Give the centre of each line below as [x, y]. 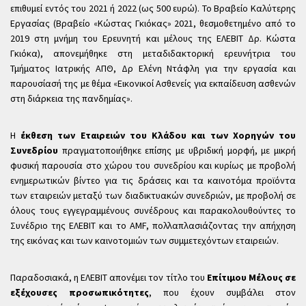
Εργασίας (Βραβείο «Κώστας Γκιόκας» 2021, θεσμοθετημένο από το [153, 23]
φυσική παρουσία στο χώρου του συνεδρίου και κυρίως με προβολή [153, 165]
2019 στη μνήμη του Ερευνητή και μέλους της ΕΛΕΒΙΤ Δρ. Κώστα [153, 38]
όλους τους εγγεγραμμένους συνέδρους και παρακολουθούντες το [153, 210]
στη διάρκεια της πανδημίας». [71, 98]
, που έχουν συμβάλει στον [222, 292]
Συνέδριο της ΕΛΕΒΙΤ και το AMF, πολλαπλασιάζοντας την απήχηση [153, 225]
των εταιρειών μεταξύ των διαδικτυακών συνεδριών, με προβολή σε [153, 195]
